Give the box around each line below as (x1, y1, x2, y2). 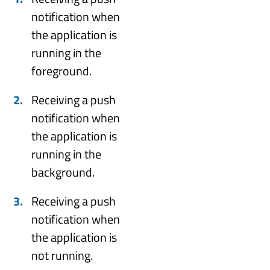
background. (31, 162, 95, 181)
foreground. (31, 61, 92, 80)
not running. (31, 245, 93, 265)
